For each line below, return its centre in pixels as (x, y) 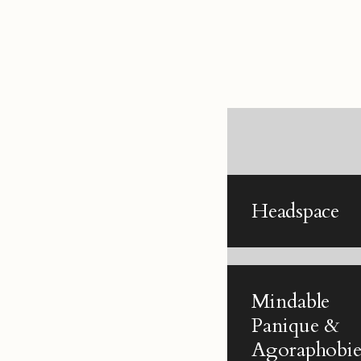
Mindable (291, 301)
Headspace (295, 211)
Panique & (296, 326)
